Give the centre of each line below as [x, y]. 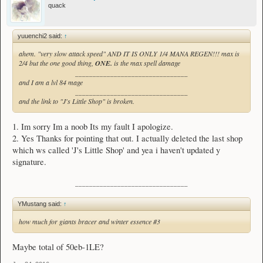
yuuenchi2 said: [41, 36]
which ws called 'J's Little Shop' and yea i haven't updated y [116, 150]
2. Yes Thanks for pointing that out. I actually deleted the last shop [127, 139]
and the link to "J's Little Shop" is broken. [77, 101]
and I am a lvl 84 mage [51, 82]
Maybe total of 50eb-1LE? [58, 247]
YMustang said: [41, 203]
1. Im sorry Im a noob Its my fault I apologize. [93, 127]
